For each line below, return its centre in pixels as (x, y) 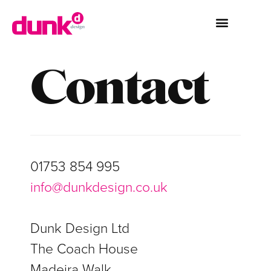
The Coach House (84, 250)
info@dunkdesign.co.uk (99, 187)
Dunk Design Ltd (80, 229)
